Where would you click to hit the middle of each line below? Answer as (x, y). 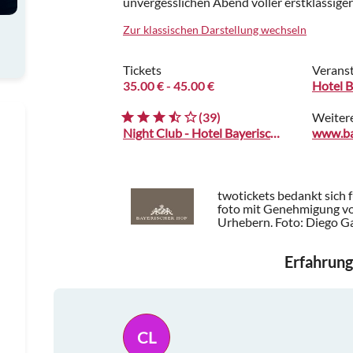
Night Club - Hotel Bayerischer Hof (275, 133)
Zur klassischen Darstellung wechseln (215, 30)
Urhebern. (246, 222)
